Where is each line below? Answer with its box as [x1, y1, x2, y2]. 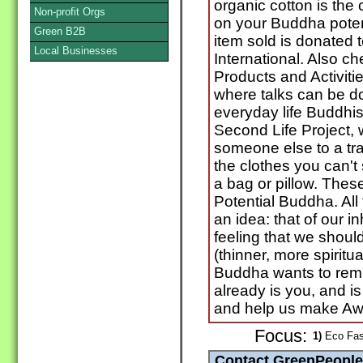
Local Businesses [34, 45, 117, 57]
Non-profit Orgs [34, 6, 105, 18]
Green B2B [34, 25, 86, 37]
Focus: [254, 327, 307, 347]
